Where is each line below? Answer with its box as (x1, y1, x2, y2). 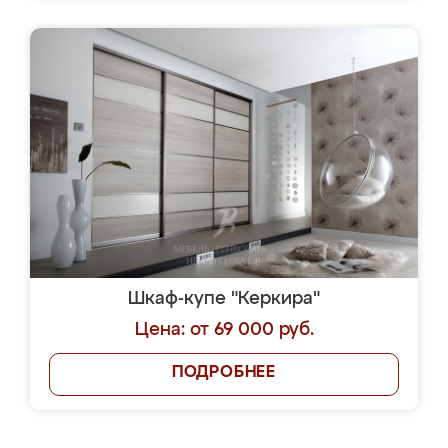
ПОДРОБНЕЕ (171, 365, 277, 381)
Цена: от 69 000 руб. (134, 321, 314, 339)
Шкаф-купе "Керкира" (128, 290, 320, 308)
